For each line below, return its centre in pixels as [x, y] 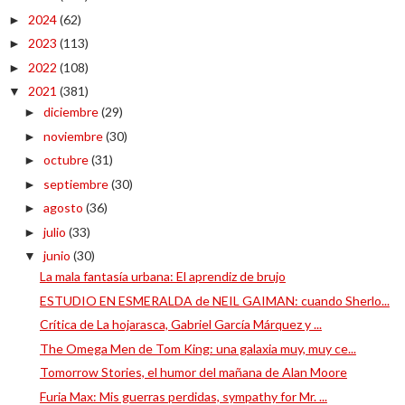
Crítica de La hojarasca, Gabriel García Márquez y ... [180, 324]
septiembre [77, 184]
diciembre [72, 112]
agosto [64, 207]
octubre [67, 160]
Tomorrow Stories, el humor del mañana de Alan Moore [193, 372]
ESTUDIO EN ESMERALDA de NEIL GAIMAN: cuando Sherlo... [214, 300]
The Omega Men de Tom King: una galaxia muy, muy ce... [198, 348]
